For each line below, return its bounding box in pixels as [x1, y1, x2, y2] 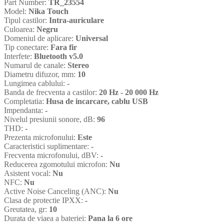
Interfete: [4, 52, 34, 61]
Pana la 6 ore [88, 214, 132, 223]
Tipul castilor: [4, 16, 49, 25]
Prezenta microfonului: [4, 133, 77, 142]
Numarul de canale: [4, 61, 67, 70]
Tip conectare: [4, 43, 50, 52]
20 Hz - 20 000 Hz [99, 88, 158, 97]
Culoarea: [4, 25, 36, 34]
